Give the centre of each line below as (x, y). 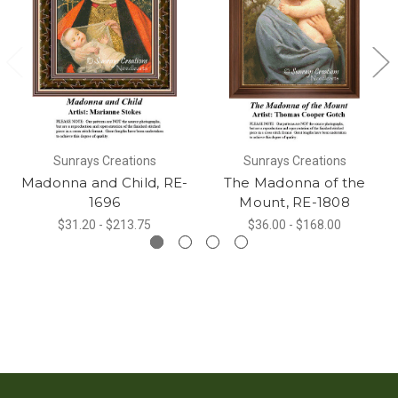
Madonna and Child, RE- (104, 182)
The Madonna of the (295, 182)
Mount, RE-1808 (295, 202)
